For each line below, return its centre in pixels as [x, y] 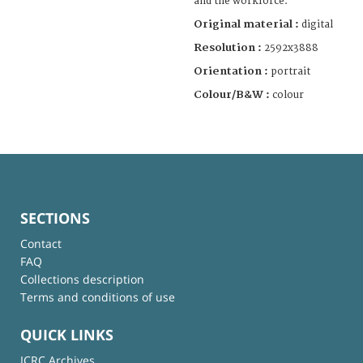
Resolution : [228, 47]
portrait [290, 71]
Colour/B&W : [233, 94]
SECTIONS [55, 218]
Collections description [82, 279]
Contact [41, 243]
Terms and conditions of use [98, 297]
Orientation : [232, 71]
